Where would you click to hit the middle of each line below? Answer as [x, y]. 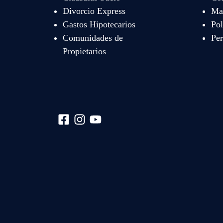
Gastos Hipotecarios [99, 24]
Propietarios [84, 51]
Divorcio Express [94, 11]
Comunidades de [93, 38]
